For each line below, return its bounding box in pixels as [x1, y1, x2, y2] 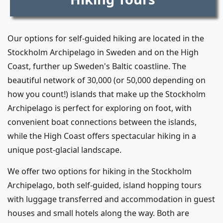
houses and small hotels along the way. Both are [7, 207, 189, 219]
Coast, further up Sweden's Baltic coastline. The [7, 60, 186, 72]
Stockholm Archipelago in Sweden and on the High [7, 46, 199, 58]
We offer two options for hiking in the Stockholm [7, 165, 192, 177]
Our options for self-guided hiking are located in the [7, 32, 204, 44]
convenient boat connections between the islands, [7, 116, 197, 127]
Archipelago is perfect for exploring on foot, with [7, 102, 192, 113]
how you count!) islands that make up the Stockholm [7, 88, 206, 100]
